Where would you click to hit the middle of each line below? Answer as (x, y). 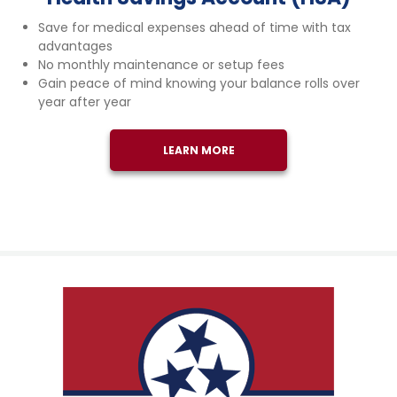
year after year (85, 102)
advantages (75, 46)
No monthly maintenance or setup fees (161, 65)
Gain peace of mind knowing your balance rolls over (199, 83)
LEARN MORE (198, 150)
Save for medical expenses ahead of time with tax (195, 27)
